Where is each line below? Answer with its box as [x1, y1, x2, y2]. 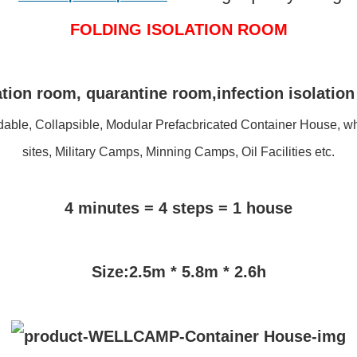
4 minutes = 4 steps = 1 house [65, 198, 292, 217]
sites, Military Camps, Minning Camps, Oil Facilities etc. [22, 144, 335, 159]
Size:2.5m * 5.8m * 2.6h [91, 262, 266, 280]
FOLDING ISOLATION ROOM [69, 20, 288, 38]
